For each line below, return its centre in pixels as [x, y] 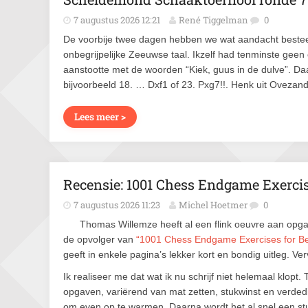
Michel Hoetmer [213, 205]
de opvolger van [100, 239]
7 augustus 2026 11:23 [117, 205]
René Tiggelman [213, 20]
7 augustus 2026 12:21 [117, 20]
